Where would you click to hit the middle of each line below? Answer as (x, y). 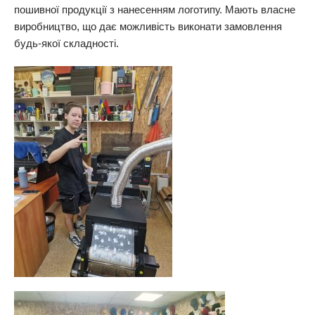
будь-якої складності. (66, 43)
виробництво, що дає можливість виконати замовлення (148, 26)
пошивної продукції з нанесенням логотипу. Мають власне (155, 9)
